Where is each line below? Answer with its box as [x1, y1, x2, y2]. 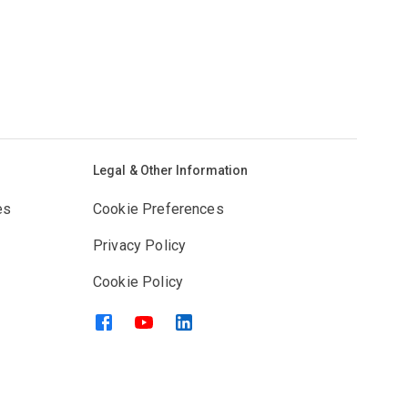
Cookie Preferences [93, 200, 224, 218]
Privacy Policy [93, 237, 187, 254]
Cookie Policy [93, 273, 183, 291]
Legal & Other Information [93, 163, 249, 178]
